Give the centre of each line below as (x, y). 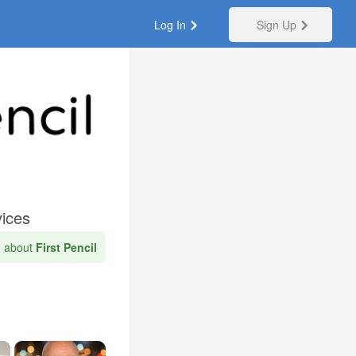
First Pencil (66, 247)
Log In (170, 25)
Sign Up (277, 25)
